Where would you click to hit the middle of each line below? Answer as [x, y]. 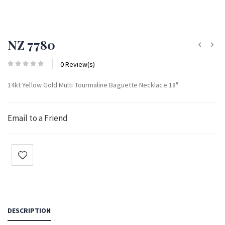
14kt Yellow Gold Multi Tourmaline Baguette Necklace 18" [93, 85]
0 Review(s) [78, 64]
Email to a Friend [38, 118]
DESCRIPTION [29, 210]
